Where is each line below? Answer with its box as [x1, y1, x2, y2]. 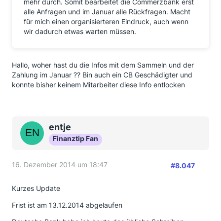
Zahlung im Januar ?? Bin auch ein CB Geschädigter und [12, 71, 192, 79]
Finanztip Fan [53, 134, 98, 143]
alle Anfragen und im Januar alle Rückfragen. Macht [24, 7, 190, 16]
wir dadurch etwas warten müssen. [24, 27, 136, 36]
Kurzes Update [12, 184, 60, 192]
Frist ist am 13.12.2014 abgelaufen [12, 201, 122, 209]
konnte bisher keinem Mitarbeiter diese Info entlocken [12, 80, 185, 89]
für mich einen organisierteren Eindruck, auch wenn [24, 17, 188, 26]
